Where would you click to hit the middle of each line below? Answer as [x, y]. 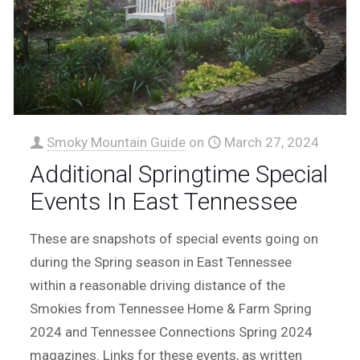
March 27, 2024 [272, 142]
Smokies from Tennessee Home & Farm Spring [171, 308]
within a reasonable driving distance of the [158, 285]
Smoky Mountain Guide [117, 142]
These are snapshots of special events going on [174, 238]
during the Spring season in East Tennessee [161, 262]
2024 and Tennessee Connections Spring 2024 [172, 331]
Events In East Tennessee [164, 201]
